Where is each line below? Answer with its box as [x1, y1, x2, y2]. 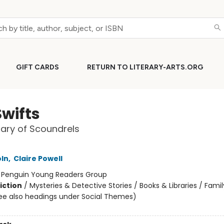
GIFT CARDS [16, 63, 59, 71]
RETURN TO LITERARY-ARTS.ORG [87, 63, 203, 71]
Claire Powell [13, 153, 62, 163]
